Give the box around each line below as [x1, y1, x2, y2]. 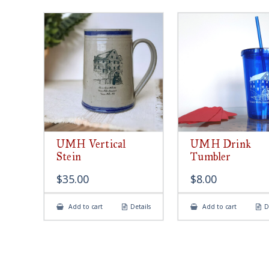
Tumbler [190, 150, 231, 163]
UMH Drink [190, 137, 251, 151]
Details [130, 202, 151, 211]
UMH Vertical [56, 137, 126, 151]
